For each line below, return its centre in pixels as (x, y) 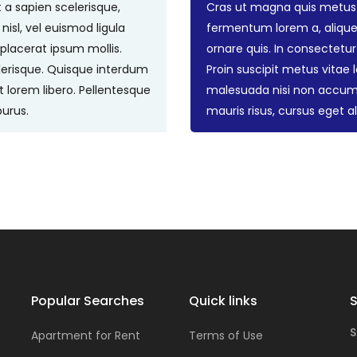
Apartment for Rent (86, 335)
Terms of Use (226, 335)
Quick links (223, 301)
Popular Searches (88, 301)
